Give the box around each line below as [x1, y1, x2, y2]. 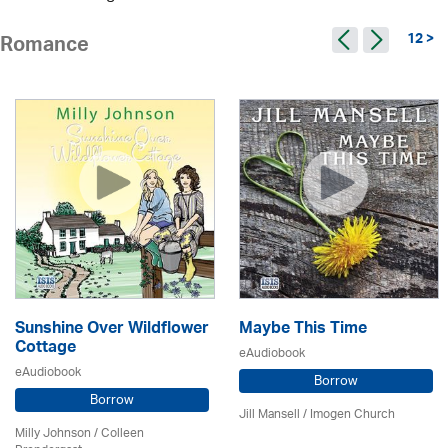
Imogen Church [310, 401, 395, 428]
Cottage [15, 333, 76, 365]
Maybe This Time [239, 314, 367, 346]
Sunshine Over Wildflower [15, 314, 209, 346]
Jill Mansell [239, 401, 300, 428]
